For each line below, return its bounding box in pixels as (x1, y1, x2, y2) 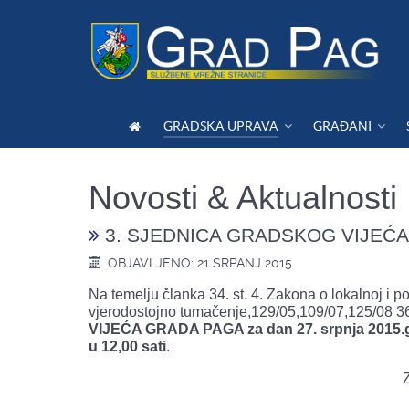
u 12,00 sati (89, 339, 166, 354)
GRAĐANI (313, 118, 372, 133)
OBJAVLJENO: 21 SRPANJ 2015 (108, 256, 293, 270)
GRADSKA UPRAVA (163, 118, 279, 133)
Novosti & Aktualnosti (89, 179, 397, 216)
